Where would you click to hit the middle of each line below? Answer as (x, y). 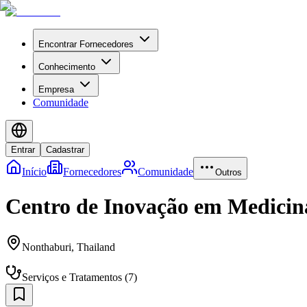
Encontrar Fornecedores (86, 44)
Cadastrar (65, 150)
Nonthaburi (47, 247)
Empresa (56, 89)
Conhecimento (67, 67)
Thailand (96, 247)
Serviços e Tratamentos (72, 277)
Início (34, 172)
